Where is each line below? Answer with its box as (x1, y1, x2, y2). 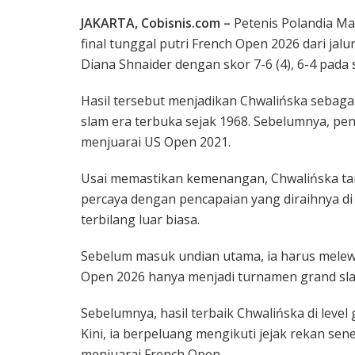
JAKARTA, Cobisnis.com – (81, 14, 234, 32)
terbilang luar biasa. (81, 211, 200, 229)
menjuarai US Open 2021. (81, 133, 231, 151)
